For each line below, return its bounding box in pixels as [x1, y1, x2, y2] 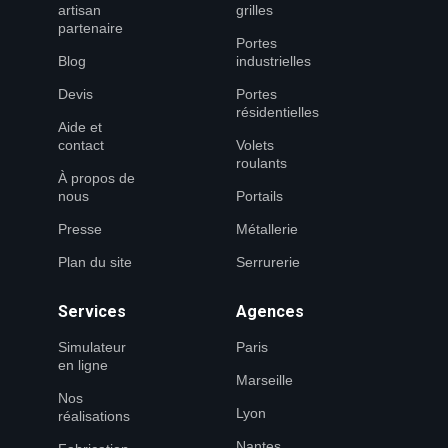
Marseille [236, 371, 293, 388]
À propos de [58, 169, 135, 186]
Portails [236, 187, 283, 204]
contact [58, 136, 104, 153]
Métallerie [236, 220, 298, 237]
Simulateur [58, 338, 126, 355]
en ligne [58, 356, 108, 373]
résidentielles [236, 103, 319, 120]
